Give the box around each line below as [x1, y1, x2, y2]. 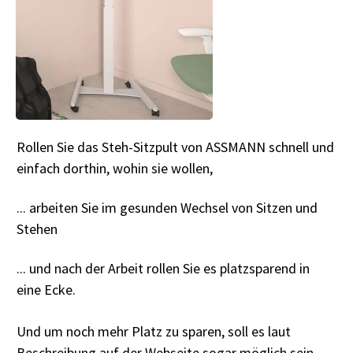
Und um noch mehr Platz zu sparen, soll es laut [17, 321, 291, 340]
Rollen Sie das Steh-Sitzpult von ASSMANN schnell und [17, 137, 334, 156]
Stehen [17, 219, 58, 238]
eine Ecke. [17, 280, 76, 299]
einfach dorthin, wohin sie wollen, [17, 158, 213, 177]
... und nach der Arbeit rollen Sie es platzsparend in [17, 258, 310, 277]
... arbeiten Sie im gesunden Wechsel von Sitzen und [17, 198, 318, 217]
